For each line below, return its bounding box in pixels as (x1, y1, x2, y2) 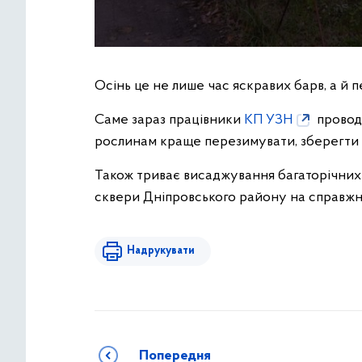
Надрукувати (127, 245, 195, 257)
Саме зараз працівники (95, 112, 244, 128)
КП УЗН (244, 112, 293, 128)
